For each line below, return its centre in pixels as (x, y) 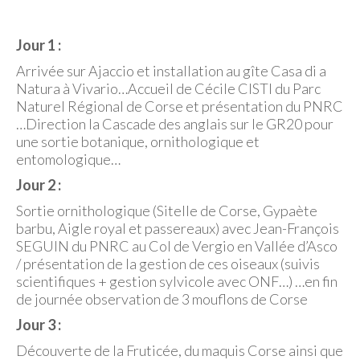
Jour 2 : (39, 185)
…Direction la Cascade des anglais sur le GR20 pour (175, 124)
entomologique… (68, 159)
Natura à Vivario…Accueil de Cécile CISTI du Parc (168, 88)
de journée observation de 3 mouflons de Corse (162, 299)
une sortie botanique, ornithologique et (138, 141)
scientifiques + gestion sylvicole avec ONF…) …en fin (177, 281)
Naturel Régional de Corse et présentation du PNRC (180, 106)
